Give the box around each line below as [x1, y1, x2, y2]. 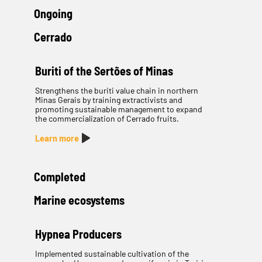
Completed [33, 170, 85, 184]
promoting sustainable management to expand [35, 104, 202, 115]
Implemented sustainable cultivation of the [35, 249, 189, 259]
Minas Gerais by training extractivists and [35, 95, 182, 105]
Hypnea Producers [35, 227, 122, 242]
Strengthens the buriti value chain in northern [35, 85, 198, 96]
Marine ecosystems [33, 193, 125, 208]
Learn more [35, 132, 79, 144]
